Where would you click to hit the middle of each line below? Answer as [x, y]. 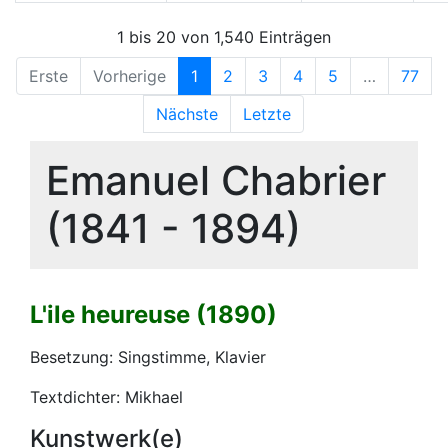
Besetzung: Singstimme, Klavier [148, 356]
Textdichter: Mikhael [106, 396]
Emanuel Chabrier [216, 180]
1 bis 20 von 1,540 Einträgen [224, 36]
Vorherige [129, 75]
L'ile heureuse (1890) [153, 314]
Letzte [267, 113]
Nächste [187, 113]
